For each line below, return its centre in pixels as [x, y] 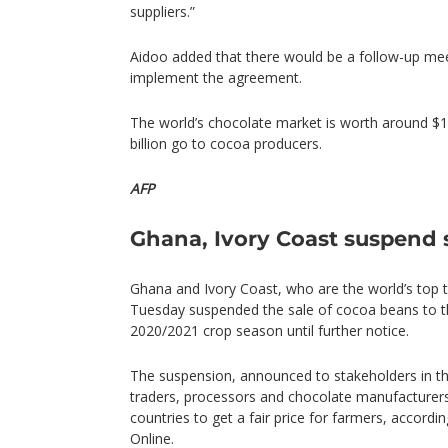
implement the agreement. [216, 78]
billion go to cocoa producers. [226, 144]
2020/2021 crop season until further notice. [269, 331]
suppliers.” [162, 12]
